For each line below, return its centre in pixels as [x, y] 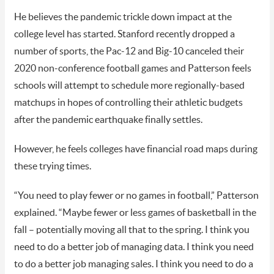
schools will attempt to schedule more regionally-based [129, 86]
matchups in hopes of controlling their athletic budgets [128, 103]
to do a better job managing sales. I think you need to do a [133, 265]
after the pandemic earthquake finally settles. [108, 120]
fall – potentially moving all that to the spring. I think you [131, 230]
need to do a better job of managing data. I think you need [134, 247]
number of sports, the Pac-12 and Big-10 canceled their [129, 52]
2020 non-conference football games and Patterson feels [132, 69]
